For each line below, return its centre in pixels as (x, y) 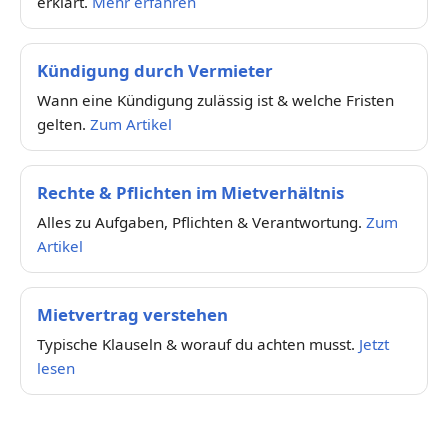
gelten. (63, 123)
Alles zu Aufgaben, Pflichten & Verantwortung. (201, 221)
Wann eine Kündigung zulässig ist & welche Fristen (215, 99)
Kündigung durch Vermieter (155, 70)
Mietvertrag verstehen (132, 314)
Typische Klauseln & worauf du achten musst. (198, 343)
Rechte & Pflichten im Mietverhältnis (190, 192)
